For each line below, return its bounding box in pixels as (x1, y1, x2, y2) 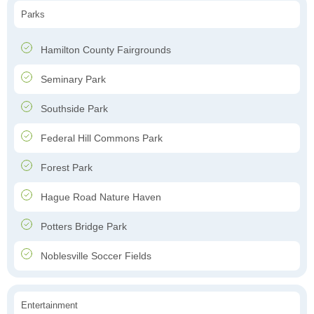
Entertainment (21, 300, 78, 311)
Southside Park (38, 103, 108, 115)
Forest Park (38, 162, 93, 174)
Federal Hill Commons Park (38, 132, 163, 144)
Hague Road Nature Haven (38, 191, 161, 203)
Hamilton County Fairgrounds (38, 44, 171, 56)
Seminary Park (38, 74, 106, 86)
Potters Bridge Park (38, 221, 127, 233)
